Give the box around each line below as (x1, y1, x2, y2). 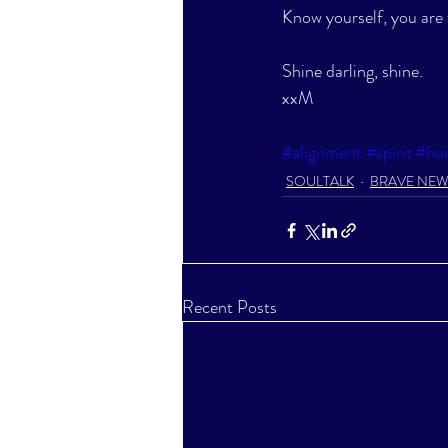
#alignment (282, 139, 362, 165)
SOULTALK (286, 170, 354, 191)
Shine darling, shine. (282, 58, 423, 84)
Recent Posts (182, 294, 277, 320)
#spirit (366, 139, 412, 165)
